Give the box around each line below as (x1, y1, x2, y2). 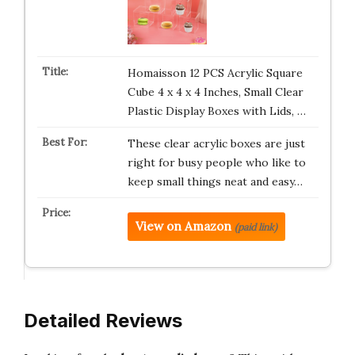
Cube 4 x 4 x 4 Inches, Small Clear (127, 84, 303, 99)
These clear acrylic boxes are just (127, 136, 305, 151)
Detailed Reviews (24, 309, 182, 332)
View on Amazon (135, 218, 231, 234)
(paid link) (234, 220, 277, 233)
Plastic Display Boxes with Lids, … (127, 103, 306, 118)
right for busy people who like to (127, 155, 306, 170)
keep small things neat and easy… (127, 174, 303, 189)
